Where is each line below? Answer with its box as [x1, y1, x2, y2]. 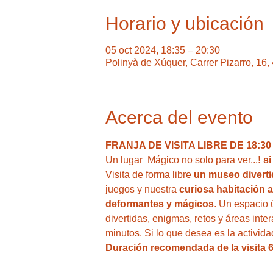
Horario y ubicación [105, 13, 264, 34]
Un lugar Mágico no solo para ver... [105, 155, 258, 165]
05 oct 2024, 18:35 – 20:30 [105, 45, 220, 55]
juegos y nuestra [105, 184, 177, 194]
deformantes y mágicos [105, 199, 214, 209]
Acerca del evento [105, 107, 253, 127]
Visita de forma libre [105, 169, 191, 180]
